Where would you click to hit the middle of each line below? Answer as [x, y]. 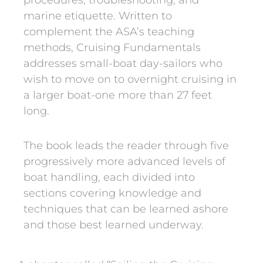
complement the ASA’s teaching [109, 32]
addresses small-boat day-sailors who [123, 64]
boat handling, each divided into [109, 177]
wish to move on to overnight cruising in [130, 80]
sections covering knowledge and [112, 193]
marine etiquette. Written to [98, 16]
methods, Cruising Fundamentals [112, 48]
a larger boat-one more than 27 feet [118, 95]
